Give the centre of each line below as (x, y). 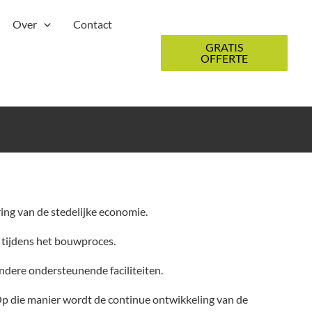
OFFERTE (225, 58)
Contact (92, 24)
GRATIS (225, 47)
